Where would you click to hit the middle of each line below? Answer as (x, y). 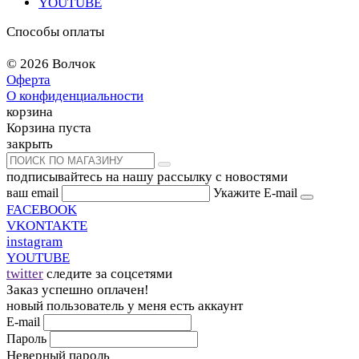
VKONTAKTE (47, 226)
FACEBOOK (42, 210)
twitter (25, 274)
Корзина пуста (49, 128)
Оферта (28, 80)
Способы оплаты (55, 32)
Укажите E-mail (255, 193)
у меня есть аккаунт (185, 306)
